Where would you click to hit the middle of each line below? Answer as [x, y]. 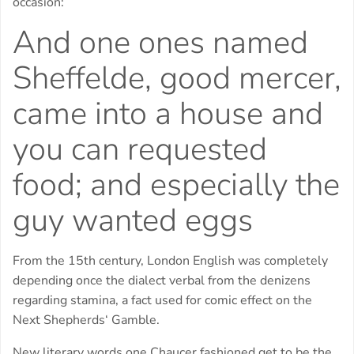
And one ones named [160, 43]
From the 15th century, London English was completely [170, 261]
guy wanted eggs [133, 221]
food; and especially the [176, 185]
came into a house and [168, 114]
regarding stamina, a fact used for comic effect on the [162, 301]
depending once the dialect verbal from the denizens [162, 281]
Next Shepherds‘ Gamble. [86, 320]
